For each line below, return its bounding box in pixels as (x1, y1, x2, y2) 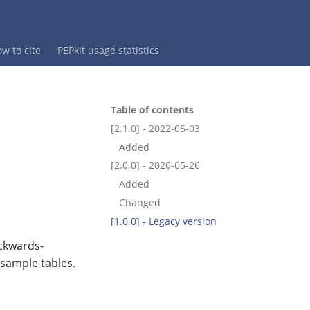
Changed (119, 195, 161, 209)
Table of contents (111, 103, 194, 116)
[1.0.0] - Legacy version (111, 214, 217, 228)
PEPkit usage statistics (57, 44, 159, 57)
